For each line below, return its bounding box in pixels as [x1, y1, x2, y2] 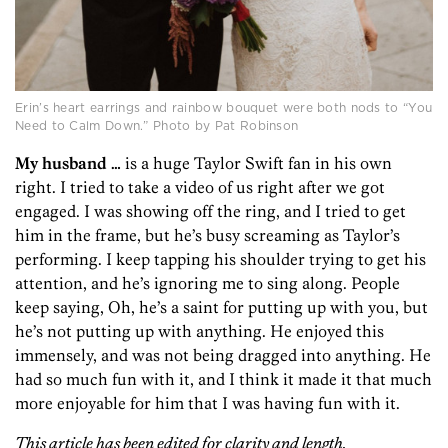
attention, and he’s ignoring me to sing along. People [15, 272, 400, 293]
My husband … [15, 152, 121, 173]
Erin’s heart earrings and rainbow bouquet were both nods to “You [15, 98, 433, 116]
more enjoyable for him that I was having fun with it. [15, 392, 400, 413]
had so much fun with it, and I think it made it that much [15, 368, 432, 389]
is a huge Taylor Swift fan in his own [121, 152, 392, 173]
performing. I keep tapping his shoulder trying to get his [15, 248, 426, 269]
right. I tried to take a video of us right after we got [15, 176, 385, 197]
